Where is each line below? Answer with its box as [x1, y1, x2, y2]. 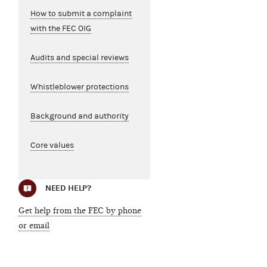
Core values [30, 141, 74, 151]
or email [18, 221, 49, 231]
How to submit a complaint [30, 9, 132, 19]
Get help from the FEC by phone [18, 206, 141, 216]
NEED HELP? [45, 183, 91, 194]
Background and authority [30, 111, 129, 122]
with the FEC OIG [30, 24, 91, 34]
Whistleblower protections [30, 82, 129, 92]
